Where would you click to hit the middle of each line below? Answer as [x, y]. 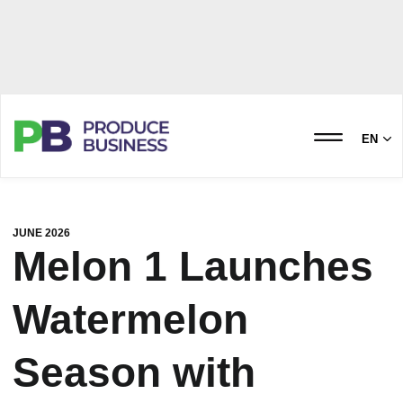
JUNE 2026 [41, 233]
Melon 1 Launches [193, 266]
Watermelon [130, 319]
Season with [134, 372]
